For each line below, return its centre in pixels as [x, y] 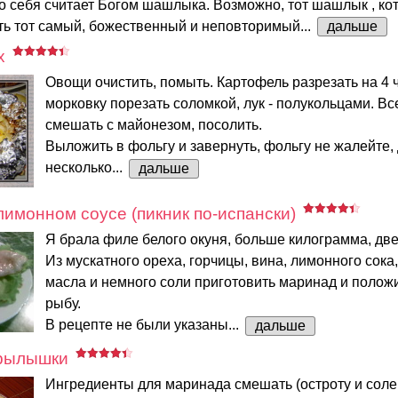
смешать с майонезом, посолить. [154, 125]
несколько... [86, 168]
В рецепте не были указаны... [144, 325]
